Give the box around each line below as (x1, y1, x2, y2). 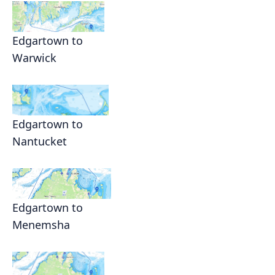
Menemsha (12, 217, 70, 233)
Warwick (12, 50, 56, 66)
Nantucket (12, 134, 67, 149)
